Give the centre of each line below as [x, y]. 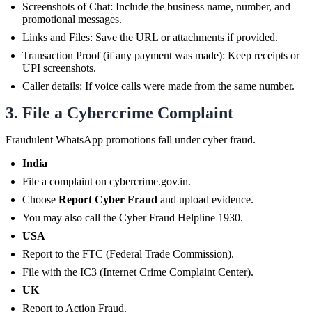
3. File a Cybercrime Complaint [119, 112]
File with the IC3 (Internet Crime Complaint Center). [138, 272]
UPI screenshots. [59, 68]
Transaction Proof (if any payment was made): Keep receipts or [161, 55]
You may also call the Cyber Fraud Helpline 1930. [133, 217]
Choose [40, 199]
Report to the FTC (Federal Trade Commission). [128, 253]
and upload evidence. [205, 199]
